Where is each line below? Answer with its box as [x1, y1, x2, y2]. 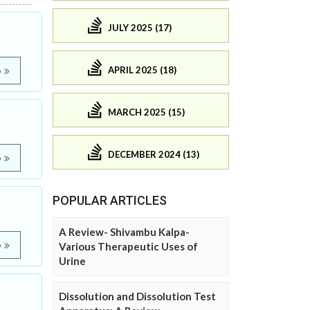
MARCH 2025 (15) [108, 106, 185, 118]
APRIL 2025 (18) [108, 64, 176, 75]
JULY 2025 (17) [108, 21, 172, 33]
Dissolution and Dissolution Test [59, 290, 216, 303]
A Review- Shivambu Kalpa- [59, 226, 190, 239]
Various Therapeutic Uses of [59, 240, 198, 253]
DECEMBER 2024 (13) [108, 148, 199, 160]
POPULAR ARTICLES [53, 193, 167, 208]
